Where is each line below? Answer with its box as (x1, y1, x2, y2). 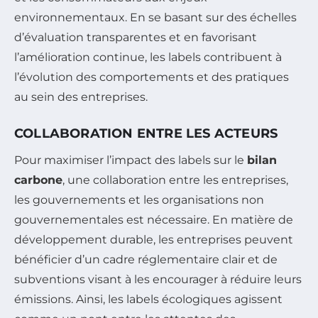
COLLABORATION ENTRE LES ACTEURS (14, 126, 278, 141)
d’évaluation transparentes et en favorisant (14, 31, 257, 44)
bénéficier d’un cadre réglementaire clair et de (14, 253, 278, 266)
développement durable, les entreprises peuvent (14, 233, 293, 246)
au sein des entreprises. (14, 90, 148, 104)
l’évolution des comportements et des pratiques (14, 70, 289, 84)
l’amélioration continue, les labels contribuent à (14, 50, 282, 64)
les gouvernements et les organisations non (14, 193, 264, 207)
